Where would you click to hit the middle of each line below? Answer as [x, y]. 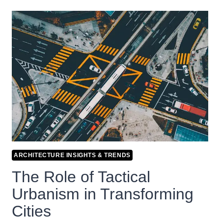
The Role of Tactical [81, 177]
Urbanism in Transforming [103, 194]
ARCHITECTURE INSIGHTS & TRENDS [72, 155]
